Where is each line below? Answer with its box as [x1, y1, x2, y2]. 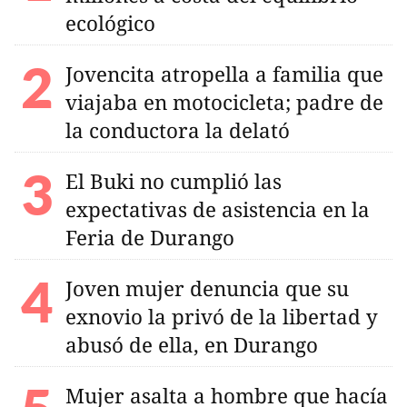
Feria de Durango [65, 223, 234, 252]
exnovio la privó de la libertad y [65, 302, 378, 331]
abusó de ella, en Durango [65, 330, 318, 359]
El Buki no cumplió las [65, 166, 282, 195]
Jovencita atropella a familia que [65, 59, 383, 88]
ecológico [65, 8, 155, 37]
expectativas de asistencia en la [65, 194, 370, 223]
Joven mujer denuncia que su [65, 273, 349, 303]
